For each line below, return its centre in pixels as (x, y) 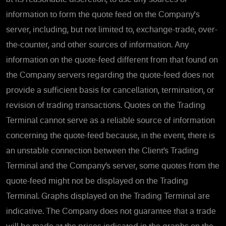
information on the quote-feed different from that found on (112, 60)
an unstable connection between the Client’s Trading (102, 151)
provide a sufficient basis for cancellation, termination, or (110, 91)
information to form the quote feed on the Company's (103, 15)
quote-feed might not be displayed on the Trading (97, 181)
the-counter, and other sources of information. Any (97, 45)
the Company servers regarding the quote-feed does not (110, 75)
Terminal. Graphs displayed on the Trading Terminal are (108, 196)
